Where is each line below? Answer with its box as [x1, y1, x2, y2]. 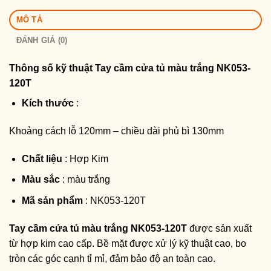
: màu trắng [59, 174, 110, 185]
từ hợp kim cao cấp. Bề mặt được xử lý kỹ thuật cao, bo [9, 238, 246, 249]
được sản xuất [187, 223, 252, 233]
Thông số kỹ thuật [9, 63, 95, 74]
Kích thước [21, 98, 74, 109]
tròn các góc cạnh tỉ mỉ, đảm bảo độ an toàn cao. [9, 253, 215, 264]
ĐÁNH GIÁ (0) [16, 36, 68, 45]
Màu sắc [21, 174, 60, 185]
